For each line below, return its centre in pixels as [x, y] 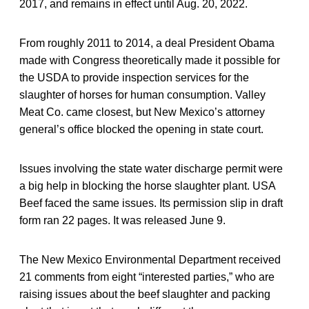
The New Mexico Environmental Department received [150, 259]
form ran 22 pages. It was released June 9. [122, 220]
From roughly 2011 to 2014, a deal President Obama [147, 43]
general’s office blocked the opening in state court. [141, 129]
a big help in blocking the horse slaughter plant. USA [147, 186]
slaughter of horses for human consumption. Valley [142, 94]
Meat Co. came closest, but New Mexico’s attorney [142, 112]
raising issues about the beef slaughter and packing [145, 294]
